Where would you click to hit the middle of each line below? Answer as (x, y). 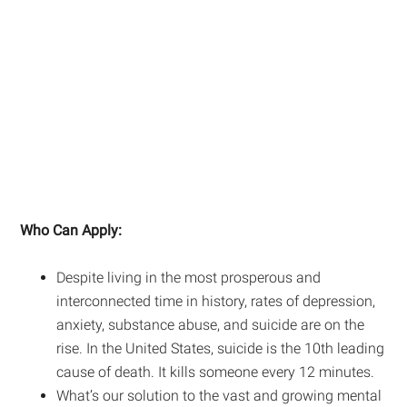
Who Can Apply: (71, 230)
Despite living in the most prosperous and (189, 277)
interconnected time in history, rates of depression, (216, 301)
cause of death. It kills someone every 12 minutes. (216, 372)
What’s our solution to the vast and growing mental (219, 395)
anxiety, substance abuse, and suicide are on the (211, 324)
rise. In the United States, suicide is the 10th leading (221, 348)
